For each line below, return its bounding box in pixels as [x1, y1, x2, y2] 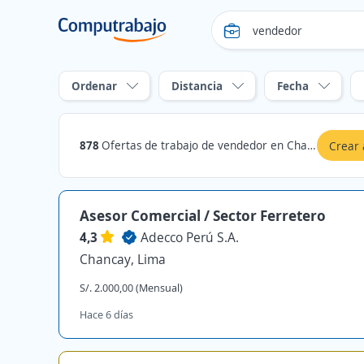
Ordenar [71, 78, 117, 93]
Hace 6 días [80, 307, 133, 322]
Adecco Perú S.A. [141, 228, 239, 246]
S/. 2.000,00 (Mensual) [80, 280, 183, 295]
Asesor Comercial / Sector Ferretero [80, 206, 326, 225]
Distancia [171, 78, 223, 93]
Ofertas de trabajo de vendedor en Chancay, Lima [102, 137, 307, 153]
